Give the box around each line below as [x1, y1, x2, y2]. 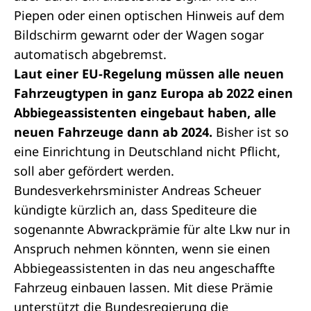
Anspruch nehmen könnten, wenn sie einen [14, 240, 270, 257]
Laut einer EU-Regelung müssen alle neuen [14, 65, 284, 82]
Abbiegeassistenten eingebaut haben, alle [14, 104, 276, 121]
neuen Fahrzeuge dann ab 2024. [14, 124, 212, 140]
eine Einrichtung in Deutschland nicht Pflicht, [14, 143, 280, 160]
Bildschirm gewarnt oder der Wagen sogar [14, 26, 264, 43]
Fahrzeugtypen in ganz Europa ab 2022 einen [14, 85, 293, 101]
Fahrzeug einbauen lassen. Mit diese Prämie [14, 279, 273, 296]
